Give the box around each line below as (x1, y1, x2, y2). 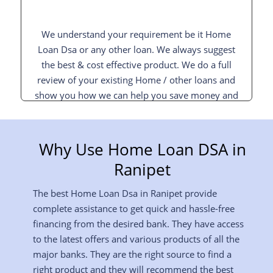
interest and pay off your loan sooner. (57, 104, 216, 117)
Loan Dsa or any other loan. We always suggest (37, 43, 235, 56)
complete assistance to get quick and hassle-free (32, 202, 235, 214)
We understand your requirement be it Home (41, 28, 232, 41)
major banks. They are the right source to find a (32, 247, 232, 260)
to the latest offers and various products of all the (32, 232, 239, 245)
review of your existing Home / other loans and (37, 74, 236, 87)
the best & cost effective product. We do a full (41, 58, 232, 71)
